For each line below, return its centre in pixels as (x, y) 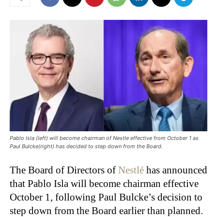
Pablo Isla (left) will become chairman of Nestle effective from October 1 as (104, 138)
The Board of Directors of (64, 170)
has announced (176, 170)
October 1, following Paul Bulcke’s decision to (106, 197)
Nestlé (131, 170)
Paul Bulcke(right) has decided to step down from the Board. (86, 146)
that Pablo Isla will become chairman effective (104, 183)
